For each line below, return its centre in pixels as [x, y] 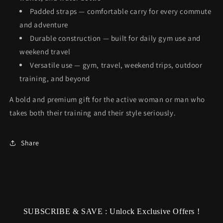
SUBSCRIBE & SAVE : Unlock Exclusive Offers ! [111, 211]
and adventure [44, 25]
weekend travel [45, 52]
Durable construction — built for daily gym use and [115, 38]
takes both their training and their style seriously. [93, 113]
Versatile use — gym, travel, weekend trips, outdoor [116, 65]
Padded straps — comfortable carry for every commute [121, 11]
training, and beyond [55, 78]
